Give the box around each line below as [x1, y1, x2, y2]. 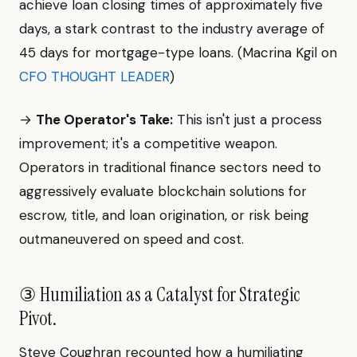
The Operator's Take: [36, 111, 173, 128]
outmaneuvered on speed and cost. [19, 230, 244, 248]
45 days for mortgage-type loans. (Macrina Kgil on [19, 44, 337, 61]
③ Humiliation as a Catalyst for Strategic [19, 282, 300, 307]
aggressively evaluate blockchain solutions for [19, 182, 307, 200]
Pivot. [19, 306, 57, 331]
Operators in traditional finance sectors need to [19, 159, 321, 176]
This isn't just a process [173, 111, 322, 128]
